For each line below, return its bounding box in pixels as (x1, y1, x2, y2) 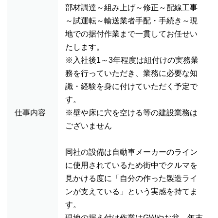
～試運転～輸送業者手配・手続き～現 (65, 17, 198, 25)
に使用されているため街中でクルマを (65, 161, 198, 169)
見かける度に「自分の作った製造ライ (65, 174, 198, 182)
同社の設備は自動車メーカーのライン (65, 148, 198, 156)
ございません (65, 122, 112, 130)
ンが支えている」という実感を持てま (65, 187, 198, 196)
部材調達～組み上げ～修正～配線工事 (65, 3, 198, 12)
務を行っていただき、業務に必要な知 (65, 69, 198, 77)
